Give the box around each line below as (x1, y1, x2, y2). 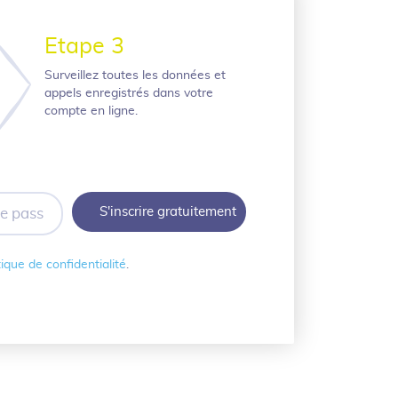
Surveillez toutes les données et (44, 69, 226, 82)
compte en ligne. (44, 105, 138, 117)
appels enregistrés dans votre (44, 87, 213, 99)
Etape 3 (44, 35, 124, 58)
